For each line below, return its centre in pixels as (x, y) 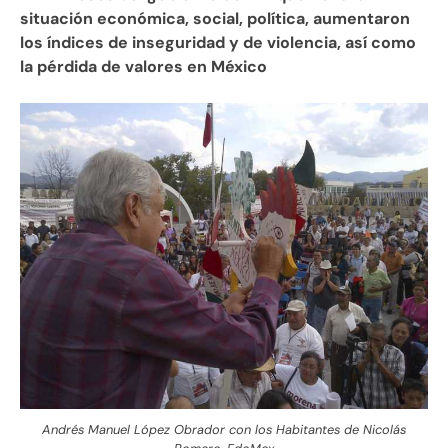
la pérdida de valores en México (143, 67)
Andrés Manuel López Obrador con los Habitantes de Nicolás (224, 429)
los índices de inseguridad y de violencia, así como (218, 43)
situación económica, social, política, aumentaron (215, 19)
